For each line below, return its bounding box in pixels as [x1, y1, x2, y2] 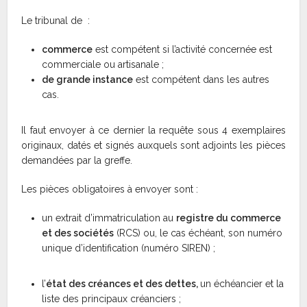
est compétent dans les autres [133, 74, 270, 86]
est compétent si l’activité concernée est [93, 44, 273, 56]
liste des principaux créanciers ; [42, 293, 182, 305]
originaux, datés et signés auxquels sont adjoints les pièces [21, 140, 286, 151]
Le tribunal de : [21, 15, 90, 27]
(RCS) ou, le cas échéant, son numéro [114, 228, 283, 239]
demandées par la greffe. [21, 155, 133, 167]
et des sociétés [42, 228, 114, 239]
